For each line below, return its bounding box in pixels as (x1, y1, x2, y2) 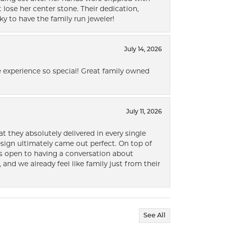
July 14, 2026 (124, 47, 162, 53)
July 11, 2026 (126, 109, 162, 116)
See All (143, 212, 166, 219)
